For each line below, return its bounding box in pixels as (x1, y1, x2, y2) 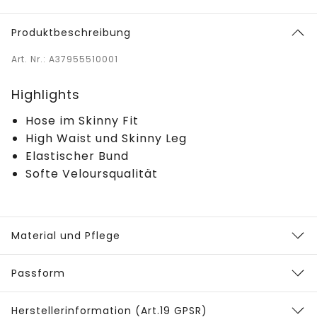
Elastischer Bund (25, 147, 129, 164)
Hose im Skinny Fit (25, 112, 139, 129)
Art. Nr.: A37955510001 (11, 52, 118, 65)
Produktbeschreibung (11, 25, 131, 40)
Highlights (11, 85, 80, 103)
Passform (11, 265, 65, 280)
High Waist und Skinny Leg (25, 129, 187, 146)
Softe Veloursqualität (25, 165, 158, 182)
